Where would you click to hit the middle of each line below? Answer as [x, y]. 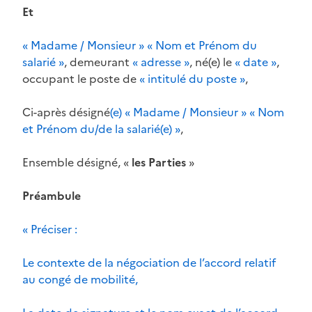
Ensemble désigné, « [77, 162]
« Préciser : [50, 229]
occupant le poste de [81, 78]
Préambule [52, 195]
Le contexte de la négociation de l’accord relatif [149, 262]
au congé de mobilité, [80, 279]
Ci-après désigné [66, 112]
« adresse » [161, 62]
